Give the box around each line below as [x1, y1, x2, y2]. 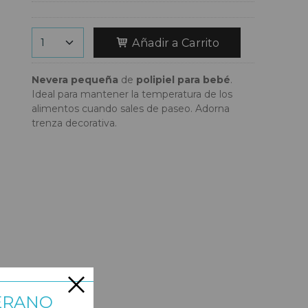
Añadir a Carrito [129, 36, 219, 49]
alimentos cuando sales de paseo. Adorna [32, 102, 230, 115]
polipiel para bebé [136, 73, 230, 86]
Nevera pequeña [32, 73, 118, 86]
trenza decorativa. [32, 116, 117, 129]
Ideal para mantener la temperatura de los [32, 87, 232, 100]
